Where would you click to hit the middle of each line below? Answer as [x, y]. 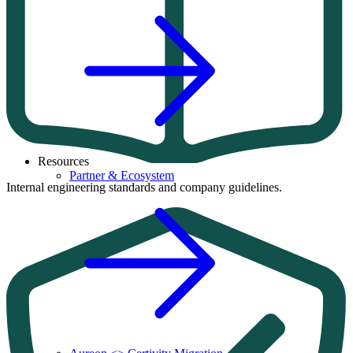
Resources [63, 162]
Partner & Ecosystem [122, 176]
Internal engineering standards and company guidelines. [144, 188]
